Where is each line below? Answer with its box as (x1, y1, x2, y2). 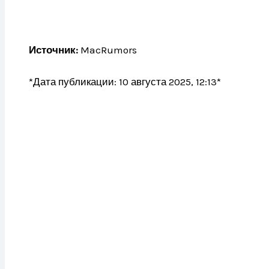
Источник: (29, 43, 78, 56)
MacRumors (78, 43, 137, 56)
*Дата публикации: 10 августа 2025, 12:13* (29, 76, 221, 88)
